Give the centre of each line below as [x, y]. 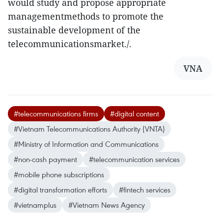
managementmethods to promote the [86, 16]
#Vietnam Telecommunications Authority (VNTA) [89, 129]
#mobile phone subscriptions [59, 174]
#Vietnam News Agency [107, 205]
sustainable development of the [74, 30]
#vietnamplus [35, 205]
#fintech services [145, 190]
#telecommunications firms [56, 113]
